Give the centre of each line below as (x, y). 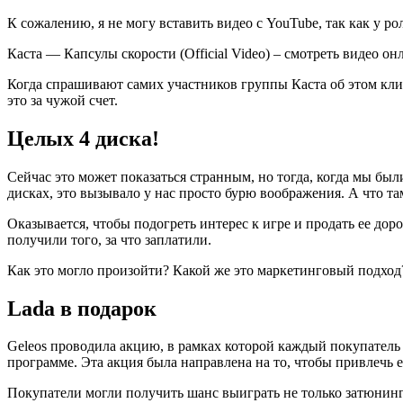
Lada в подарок (82, 308)
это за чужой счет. (63, 100)
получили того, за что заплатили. (109, 239)
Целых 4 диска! (83, 138)
